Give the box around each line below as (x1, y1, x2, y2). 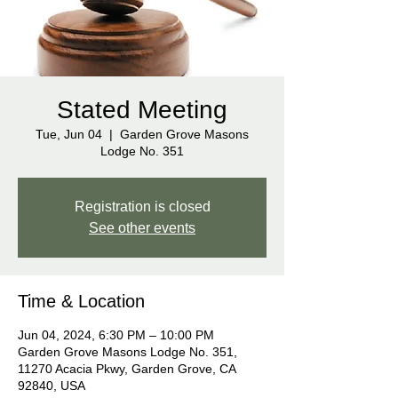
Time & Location (18, 291, 145, 311)
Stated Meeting (57, 96, 227, 123)
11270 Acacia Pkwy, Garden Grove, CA (18, 362, 235, 376)
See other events (89, 220, 195, 235)
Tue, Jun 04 (36, 127, 102, 141)
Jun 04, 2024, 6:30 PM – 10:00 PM (18, 328, 214, 342)
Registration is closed (74, 199, 211, 214)
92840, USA (18, 378, 85, 393)
